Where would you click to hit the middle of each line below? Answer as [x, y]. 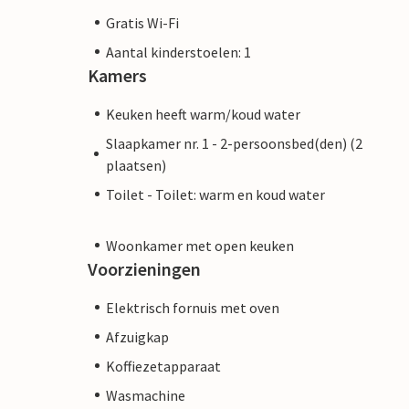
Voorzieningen [144, 268]
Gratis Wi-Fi [142, 22]
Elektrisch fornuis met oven [193, 307]
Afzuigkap [137, 336]
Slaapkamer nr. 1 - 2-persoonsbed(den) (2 [234, 143]
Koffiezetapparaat [163, 366]
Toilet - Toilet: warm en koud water [215, 194]
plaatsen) [136, 165]
